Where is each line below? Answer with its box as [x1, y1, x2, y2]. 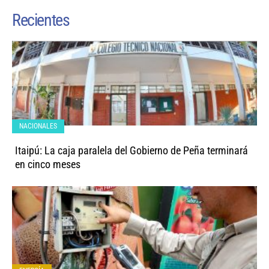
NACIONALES [19, 122, 57, 131]
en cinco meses [15, 158, 80, 171]
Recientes [12, 10, 70, 31]
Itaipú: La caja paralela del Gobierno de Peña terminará [15, 144, 248, 157]
